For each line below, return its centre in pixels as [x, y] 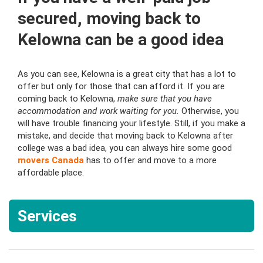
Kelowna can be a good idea [121, 40]
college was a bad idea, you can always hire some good [125, 148]
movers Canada [51, 161]
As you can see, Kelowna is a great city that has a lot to [127, 74]
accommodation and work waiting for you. [98, 111]
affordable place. [51, 173]
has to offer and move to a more [150, 161]
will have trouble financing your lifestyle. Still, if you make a [131, 124]
